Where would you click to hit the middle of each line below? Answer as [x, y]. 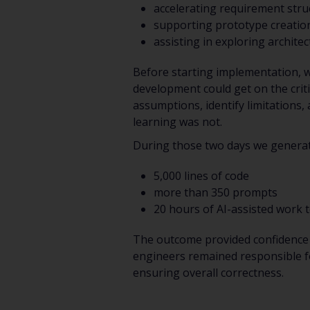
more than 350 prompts [216, 192]
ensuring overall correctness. [208, 272]
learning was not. [177, 121]
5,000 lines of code [201, 175]
